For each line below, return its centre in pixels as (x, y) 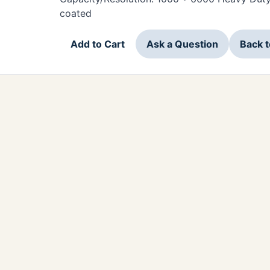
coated (76, 14)
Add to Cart (98, 44)
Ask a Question (182, 44)
